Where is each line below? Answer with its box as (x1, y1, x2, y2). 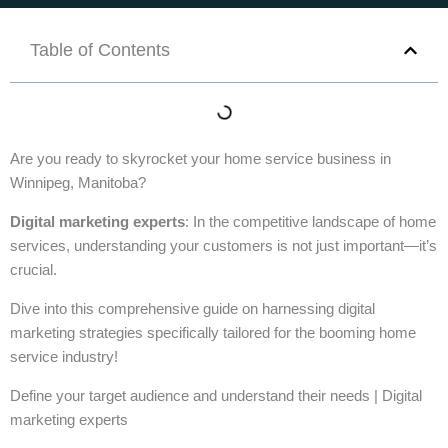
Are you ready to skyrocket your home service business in (10, 150, 391, 167)
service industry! (10, 348, 118, 365)
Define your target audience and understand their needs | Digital (10, 387, 422, 404)
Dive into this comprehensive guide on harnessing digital (10, 300, 375, 317)
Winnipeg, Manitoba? (10, 174, 146, 191)
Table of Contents (30, 40, 170, 60)
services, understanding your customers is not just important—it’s (10, 237, 437, 254)
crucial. (10, 261, 57, 278)
